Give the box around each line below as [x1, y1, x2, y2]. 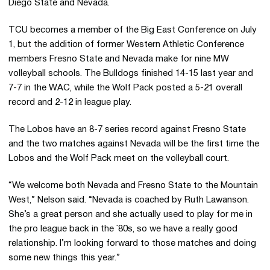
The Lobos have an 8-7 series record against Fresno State [8, 125, 246, 134]
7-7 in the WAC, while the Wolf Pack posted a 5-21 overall [8, 84, 242, 92]
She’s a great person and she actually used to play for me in [8, 210, 253, 219]
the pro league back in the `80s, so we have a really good [8, 225, 237, 233]
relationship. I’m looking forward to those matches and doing [8, 239, 256, 248]
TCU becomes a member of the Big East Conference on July [8, 26, 257, 34]
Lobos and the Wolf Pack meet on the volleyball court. [8, 154, 229, 163]
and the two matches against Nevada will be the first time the [8, 140, 259, 148]
